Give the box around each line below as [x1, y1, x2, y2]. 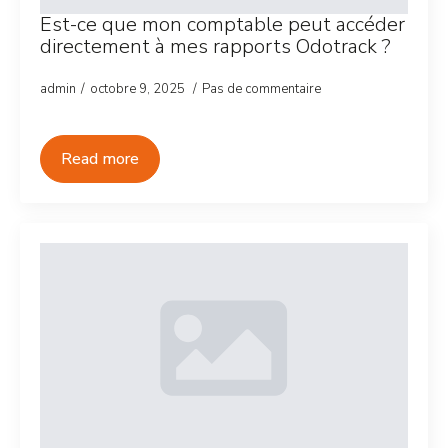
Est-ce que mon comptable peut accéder [40, 11, 405, 38]
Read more [61, 148, 139, 170]
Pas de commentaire [202, 80, 321, 98]
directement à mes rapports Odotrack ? [40, 33, 391, 60]
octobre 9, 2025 [90, 80, 188, 98]
